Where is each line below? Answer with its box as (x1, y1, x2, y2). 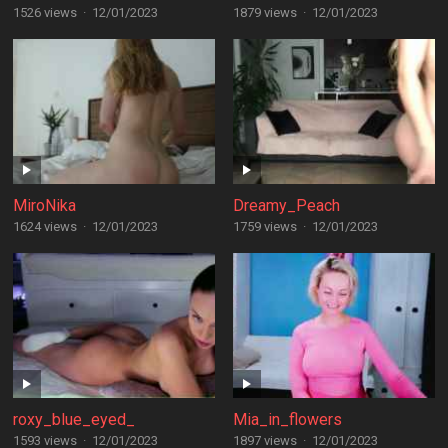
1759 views (232, 219, 297, 234)
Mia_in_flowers (232, 410, 342, 429)
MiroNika (12, 196, 76, 215)
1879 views (232, 5, 297, 20)
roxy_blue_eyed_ (12, 410, 135, 429)
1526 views (12, 5, 77, 20)
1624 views (12, 219, 77, 234)
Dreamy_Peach (232, 196, 340, 215)
